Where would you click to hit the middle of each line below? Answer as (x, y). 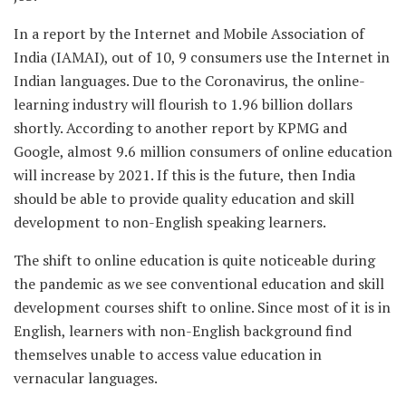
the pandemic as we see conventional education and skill (199, 283)
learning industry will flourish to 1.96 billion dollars (183, 104)
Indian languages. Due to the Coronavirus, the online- (189, 80)
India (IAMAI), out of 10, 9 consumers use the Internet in (202, 57)
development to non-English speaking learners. (170, 222)
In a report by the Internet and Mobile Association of (189, 33)
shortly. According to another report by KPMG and (180, 127)
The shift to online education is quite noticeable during (194, 260)
